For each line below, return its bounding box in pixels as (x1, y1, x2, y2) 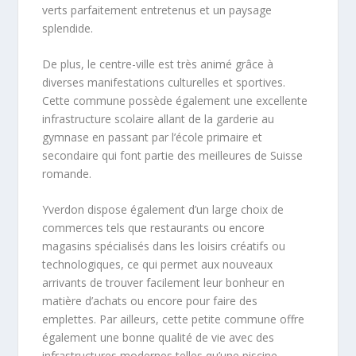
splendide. (42, 20, 94, 36)
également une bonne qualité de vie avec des (42, 330, 275, 346)
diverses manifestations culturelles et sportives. (42, 75, 286, 91)
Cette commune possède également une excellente (42, 93, 308, 109)
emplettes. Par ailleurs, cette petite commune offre (42, 311, 305, 327)
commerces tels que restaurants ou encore (42, 220, 265, 236)
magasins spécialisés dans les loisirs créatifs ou (42, 238, 286, 254)
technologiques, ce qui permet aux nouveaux (42, 257, 273, 273)
